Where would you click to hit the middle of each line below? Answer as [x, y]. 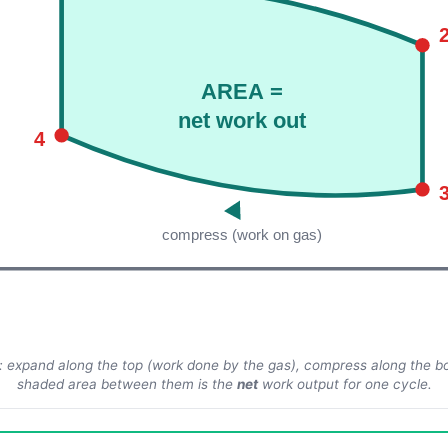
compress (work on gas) [242, 235]
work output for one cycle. [344, 384]
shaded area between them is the [126, 384]
